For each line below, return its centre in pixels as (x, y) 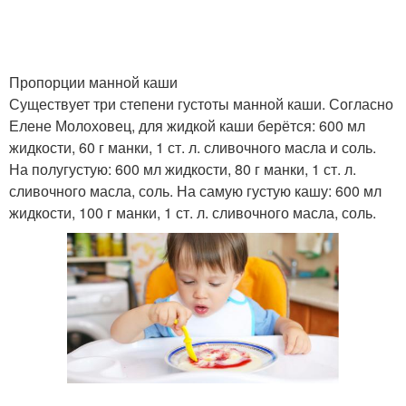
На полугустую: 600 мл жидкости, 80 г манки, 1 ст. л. (183, 169)
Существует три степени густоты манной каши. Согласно (201, 104)
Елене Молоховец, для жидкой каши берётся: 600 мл (187, 126)
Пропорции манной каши (93, 82)
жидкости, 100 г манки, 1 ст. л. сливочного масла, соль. (193, 213)
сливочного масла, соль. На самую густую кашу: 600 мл (195, 191)
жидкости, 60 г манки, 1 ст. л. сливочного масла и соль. (193, 147)
